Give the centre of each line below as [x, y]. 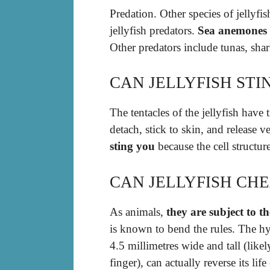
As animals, [138, 212]
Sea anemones [232, 30]
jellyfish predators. [154, 30]
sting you [132, 146]
